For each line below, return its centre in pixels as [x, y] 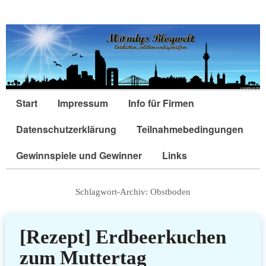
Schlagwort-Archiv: [113, 192]
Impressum [83, 103]
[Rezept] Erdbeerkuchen [123, 237]
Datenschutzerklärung [66, 129]
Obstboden [170, 192]
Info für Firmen [161, 103]
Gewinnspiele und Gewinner [79, 156]
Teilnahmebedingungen [190, 129]
